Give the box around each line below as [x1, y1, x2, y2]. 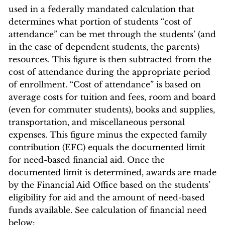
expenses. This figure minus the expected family [9, 130, 207, 140]
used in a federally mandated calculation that [9, 4, 194, 14]
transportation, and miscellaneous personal [9, 117, 185, 127]
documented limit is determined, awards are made [9, 167, 216, 177]
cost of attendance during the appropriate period [9, 67, 210, 77]
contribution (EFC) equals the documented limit [9, 142, 205, 152]
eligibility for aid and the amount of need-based [9, 192, 205, 202]
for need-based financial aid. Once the [9, 155, 165, 165]
